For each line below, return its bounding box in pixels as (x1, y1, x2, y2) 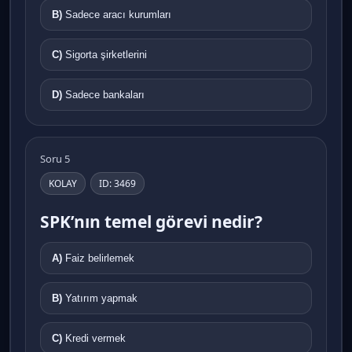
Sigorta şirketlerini (65, 48, 147, 60)
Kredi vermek (65, 332, 126, 344)
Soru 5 (40, 151, 70, 166)
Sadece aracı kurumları (65, 8, 171, 20)
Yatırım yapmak (65, 291, 137, 304)
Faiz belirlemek (65, 251, 134, 264)
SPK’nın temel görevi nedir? (40, 210, 262, 233)
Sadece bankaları (65, 88, 145, 101)
